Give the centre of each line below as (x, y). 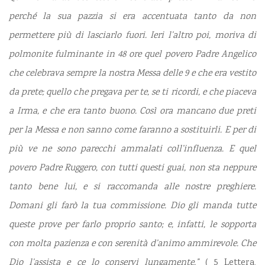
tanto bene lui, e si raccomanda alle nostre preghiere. (132, 188)
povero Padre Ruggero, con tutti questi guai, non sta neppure (132, 169)
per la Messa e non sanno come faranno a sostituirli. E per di (132, 131)
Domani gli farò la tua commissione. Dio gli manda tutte (132, 206)
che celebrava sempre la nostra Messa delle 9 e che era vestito (132, 74)
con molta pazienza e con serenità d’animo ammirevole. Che (132, 244)
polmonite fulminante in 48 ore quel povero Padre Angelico (132, 55)
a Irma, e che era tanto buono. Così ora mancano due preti (132, 112)
